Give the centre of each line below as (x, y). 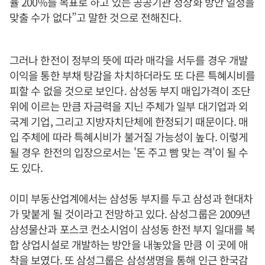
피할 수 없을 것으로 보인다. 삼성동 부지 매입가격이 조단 (130, 91)
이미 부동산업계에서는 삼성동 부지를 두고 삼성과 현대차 (131, 198)
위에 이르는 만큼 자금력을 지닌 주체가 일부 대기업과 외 (129, 106)
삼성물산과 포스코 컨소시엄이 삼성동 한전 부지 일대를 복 (132, 229)
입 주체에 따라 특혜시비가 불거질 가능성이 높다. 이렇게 (129, 137)
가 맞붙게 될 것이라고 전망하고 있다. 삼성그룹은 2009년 (130, 214)
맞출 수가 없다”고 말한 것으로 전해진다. (96, 17)
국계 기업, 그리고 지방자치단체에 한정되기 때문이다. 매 (129, 121)
